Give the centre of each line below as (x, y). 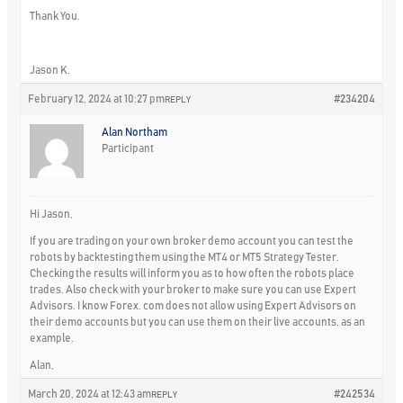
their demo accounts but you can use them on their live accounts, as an (198, 322)
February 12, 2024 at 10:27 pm (97, 99)
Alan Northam (135, 132)
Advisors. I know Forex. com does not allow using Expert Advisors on (193, 305)
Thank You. (55, 16)
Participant (128, 148)
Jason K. (50, 70)
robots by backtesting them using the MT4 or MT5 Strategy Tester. (185, 257)
